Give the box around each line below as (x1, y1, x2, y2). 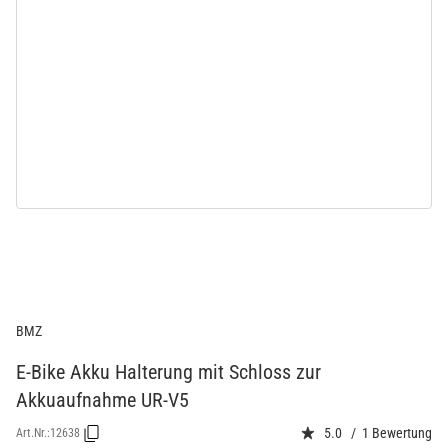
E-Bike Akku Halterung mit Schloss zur (16, 359, 321, 384)
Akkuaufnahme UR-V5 (16, 387, 189, 412)
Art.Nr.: (16, 426, 50, 441)
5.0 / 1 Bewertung (324, 425, 432, 442)
